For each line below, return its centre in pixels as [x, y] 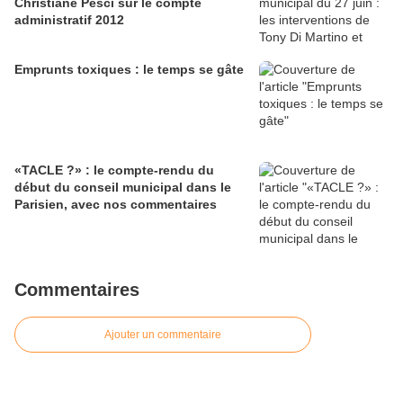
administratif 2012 [69, 20]
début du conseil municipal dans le [123, 188]
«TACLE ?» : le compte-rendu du [114, 170]
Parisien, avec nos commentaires [116, 205]
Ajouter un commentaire [163, 335]
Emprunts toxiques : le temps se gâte [129, 70]
